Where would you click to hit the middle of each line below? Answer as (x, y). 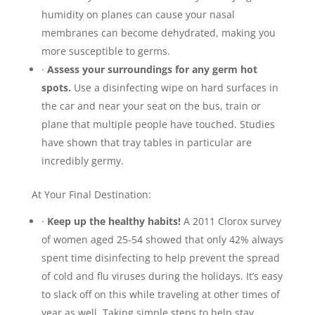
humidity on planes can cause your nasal (138, 14)
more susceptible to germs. (105, 51)
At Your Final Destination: (91, 194)
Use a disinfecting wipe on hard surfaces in (174, 87)
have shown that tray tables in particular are (146, 142)
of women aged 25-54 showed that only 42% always (162, 239)
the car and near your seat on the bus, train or (151, 105)
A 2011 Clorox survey (232, 221)
